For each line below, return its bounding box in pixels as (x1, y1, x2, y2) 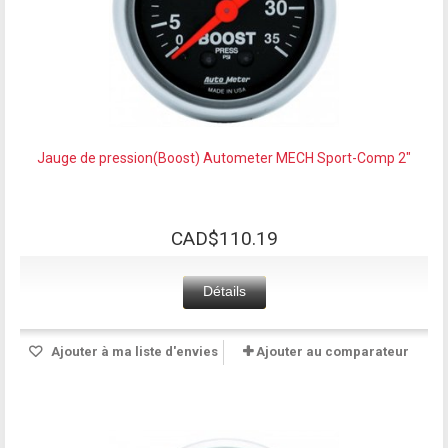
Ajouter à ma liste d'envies (47, 343, 218, 359)
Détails (202, 282, 246, 299)
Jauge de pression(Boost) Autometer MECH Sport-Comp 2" (37, 149, 411, 166)
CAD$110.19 (170, 226, 278, 250)
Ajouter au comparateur (256, 343, 409, 359)
